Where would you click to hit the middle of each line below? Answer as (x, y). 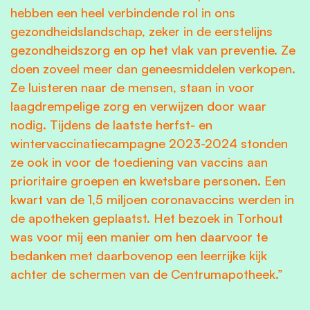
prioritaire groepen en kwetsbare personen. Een (148, 180)
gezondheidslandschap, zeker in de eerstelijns (142, 31)
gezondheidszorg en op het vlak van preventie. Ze (153, 49)
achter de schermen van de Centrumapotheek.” (147, 274)
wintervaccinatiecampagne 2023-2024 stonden (149, 143)
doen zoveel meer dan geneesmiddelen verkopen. (153, 68)
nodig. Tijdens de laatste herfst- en (111, 124)
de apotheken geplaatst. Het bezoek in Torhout (147, 218)
